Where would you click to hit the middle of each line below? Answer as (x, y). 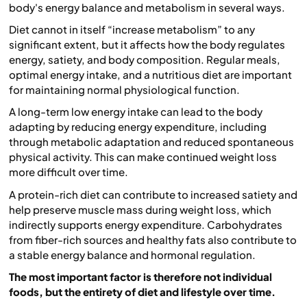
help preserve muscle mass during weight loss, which (140, 209)
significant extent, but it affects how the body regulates (147, 45)
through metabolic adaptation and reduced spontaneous (151, 142)
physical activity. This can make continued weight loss (143, 157)
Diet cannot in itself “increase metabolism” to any (132, 29)
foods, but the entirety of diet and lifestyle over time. (142, 292)
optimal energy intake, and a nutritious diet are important (150, 75)
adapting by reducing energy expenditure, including (138, 127)
